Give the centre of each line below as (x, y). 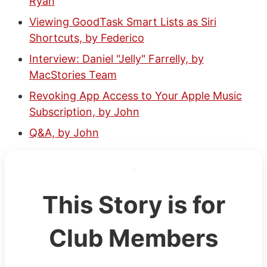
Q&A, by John (64, 132)
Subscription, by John (84, 111)
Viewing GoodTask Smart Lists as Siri (122, 21)
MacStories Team (73, 74)
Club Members (133, 238)
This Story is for (133, 204)
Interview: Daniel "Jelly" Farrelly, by (116, 58)
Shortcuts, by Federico (86, 38)
